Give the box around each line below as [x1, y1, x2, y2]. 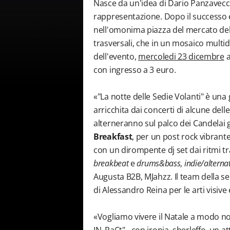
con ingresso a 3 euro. [93, 64, 176, 75]
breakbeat [93, 158, 129, 169]
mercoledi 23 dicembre [138, 51, 224, 62]
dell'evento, [93, 51, 139, 62]
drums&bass [137, 158, 181, 169]
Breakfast [93, 131, 132, 142]
